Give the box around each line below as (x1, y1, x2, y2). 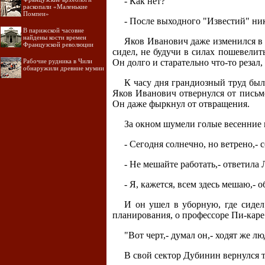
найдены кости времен (23, 34, 86, 41)
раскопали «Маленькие (23, 3, 88, 10)
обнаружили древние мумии (23, 64, 104, 72)
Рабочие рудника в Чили (23, 57, 92, 64)
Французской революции (23, 41, 93, 48)
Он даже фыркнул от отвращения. (112, 99, 250, 109)
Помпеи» (23, 10, 49, 17)
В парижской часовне (23, 27, 84, 34)
